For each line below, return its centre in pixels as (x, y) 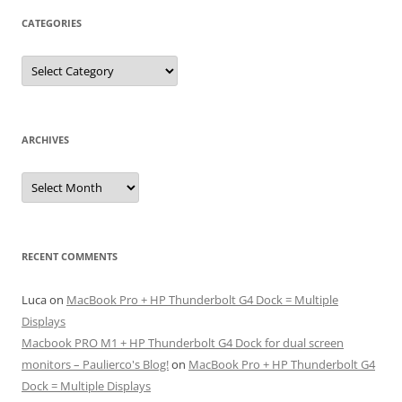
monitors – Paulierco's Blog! (95, 365)
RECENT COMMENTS (70, 257)
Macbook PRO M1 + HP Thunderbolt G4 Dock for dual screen (183, 343)
